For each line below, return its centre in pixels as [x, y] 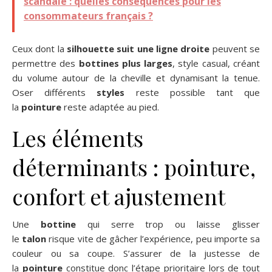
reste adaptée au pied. [110, 107]
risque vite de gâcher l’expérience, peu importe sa [153, 238]
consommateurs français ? [88, 15]
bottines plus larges [126, 63]
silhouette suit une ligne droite [138, 48]
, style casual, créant [216, 63]
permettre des [46, 63]
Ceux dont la [39, 48]
